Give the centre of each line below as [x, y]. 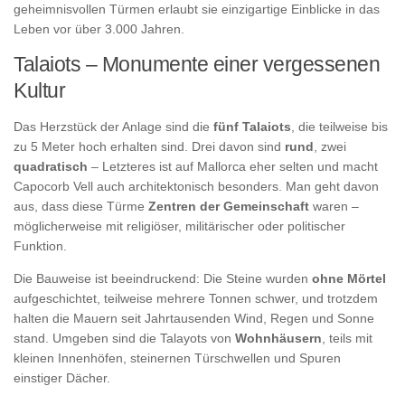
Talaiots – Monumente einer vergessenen [197, 64]
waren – [334, 206]
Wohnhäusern [278, 338]
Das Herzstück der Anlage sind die [113, 126]
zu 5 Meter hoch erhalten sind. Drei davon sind [149, 146]
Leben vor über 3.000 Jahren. [99, 28]
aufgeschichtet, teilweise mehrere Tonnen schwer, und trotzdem [196, 298]
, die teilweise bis [339, 126]
